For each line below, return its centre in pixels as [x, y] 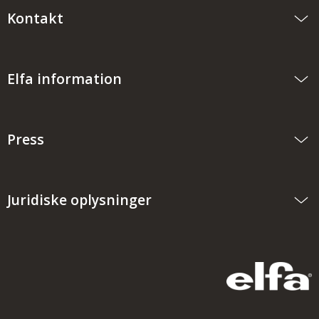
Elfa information [64, 79]
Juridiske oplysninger [79, 200]
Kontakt [35, 19]
